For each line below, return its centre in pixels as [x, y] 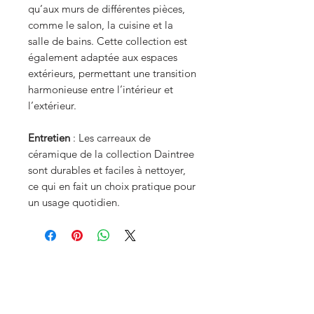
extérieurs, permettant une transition [112, 73]
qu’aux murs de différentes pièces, [107, 9]
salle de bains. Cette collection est [108, 41]
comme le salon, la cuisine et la [101, 25]
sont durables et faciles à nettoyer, [107, 170]
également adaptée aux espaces [103, 57]
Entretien [49, 138]
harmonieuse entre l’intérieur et [101, 89]
